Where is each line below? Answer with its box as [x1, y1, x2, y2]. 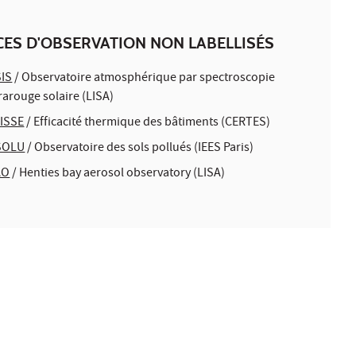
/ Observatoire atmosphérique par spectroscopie [12, 68, 276, 88]
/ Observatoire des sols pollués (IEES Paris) [25, 138, 254, 158]
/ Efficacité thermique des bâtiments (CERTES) [24, 113, 271, 133]
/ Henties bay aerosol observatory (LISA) [10, 164, 226, 184]
